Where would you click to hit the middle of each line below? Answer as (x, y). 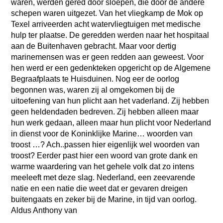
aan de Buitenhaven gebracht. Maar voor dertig (94, 46)
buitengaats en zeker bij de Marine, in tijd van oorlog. (104, 199)
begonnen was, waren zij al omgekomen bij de (93, 90)
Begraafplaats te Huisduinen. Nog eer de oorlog (95, 79)
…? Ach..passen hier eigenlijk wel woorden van (116, 144)
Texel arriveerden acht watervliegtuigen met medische (106, 24)
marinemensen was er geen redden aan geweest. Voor (108, 57)
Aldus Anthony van (45, 210)
